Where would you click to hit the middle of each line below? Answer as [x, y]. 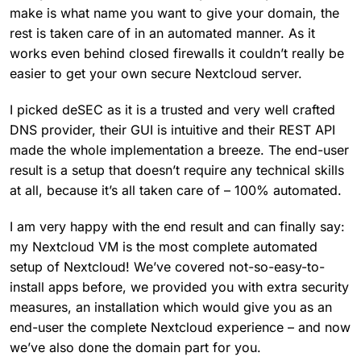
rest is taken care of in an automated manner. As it [162, 33]
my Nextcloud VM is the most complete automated [164, 246]
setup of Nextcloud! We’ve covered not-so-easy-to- [167, 266]
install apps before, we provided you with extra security [179, 286]
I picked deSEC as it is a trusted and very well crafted [172, 109]
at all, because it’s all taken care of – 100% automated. [176, 190]
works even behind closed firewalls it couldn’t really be [177, 53]
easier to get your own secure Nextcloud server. [156, 73]
